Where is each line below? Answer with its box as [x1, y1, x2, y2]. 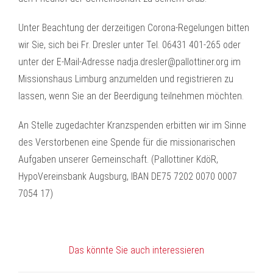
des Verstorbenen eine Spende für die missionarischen [18, 136, 235, 148]
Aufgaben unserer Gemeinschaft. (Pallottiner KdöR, [18, 154, 218, 165]
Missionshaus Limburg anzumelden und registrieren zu [18, 73, 233, 85]
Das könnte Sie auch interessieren [69, 244, 204, 256]
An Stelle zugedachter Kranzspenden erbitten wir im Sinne [18, 119, 246, 131]
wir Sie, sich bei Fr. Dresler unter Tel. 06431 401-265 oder [18, 39, 241, 51]
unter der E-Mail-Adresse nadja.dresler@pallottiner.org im [18, 56, 241, 68]
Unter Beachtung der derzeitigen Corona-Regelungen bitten [18, 22, 249, 34]
